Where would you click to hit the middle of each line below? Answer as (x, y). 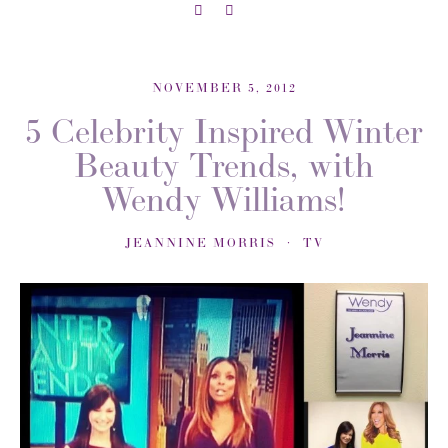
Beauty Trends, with (224, 165)
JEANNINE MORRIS (200, 243)
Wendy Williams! (224, 199)
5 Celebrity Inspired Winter (224, 131)
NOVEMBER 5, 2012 (224, 88)
